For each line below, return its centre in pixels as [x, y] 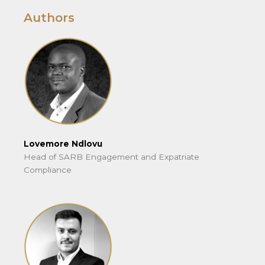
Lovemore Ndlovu [63, 143]
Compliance [48, 169]
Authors [49, 17]
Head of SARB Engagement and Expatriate [112, 156]
